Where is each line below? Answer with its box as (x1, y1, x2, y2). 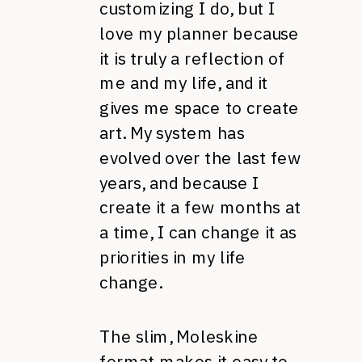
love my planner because (99, 22, 299, 44)
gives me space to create (99, 97, 299, 119)
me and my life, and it (99, 72, 268, 95)
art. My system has (99, 122, 245, 144)
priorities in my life (99, 246, 246, 268)
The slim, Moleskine (99, 326, 259, 347)
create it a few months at (99, 196, 301, 219)
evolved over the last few (99, 146, 301, 169)
